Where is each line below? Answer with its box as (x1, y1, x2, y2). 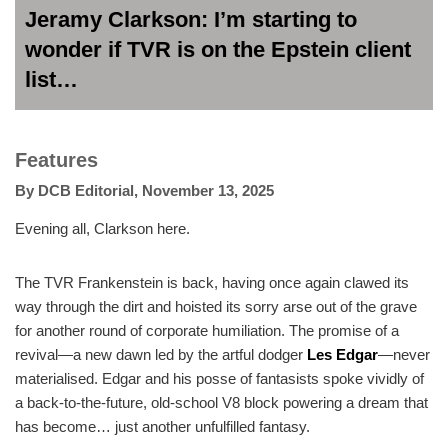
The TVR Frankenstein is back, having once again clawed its (15, 273, 409, 291)
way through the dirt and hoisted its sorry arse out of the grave (15, 297, 417, 315)
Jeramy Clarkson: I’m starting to (25, 6, 357, 32)
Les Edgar (307, 345, 378, 363)
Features (15, 148, 98, 171)
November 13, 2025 (142, 181, 274, 199)
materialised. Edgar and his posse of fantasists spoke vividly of (15, 369, 424, 387)
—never (378, 345, 430, 363)
